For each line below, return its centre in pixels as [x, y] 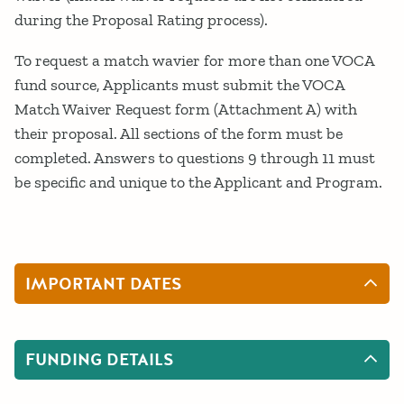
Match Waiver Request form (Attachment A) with [186, 109]
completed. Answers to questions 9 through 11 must [195, 157]
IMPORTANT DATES [104, 284]
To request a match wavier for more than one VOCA [194, 60]
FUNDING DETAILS [100, 360]
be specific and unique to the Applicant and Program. [198, 182]
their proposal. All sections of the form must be [179, 133]
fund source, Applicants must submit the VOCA [179, 84]
